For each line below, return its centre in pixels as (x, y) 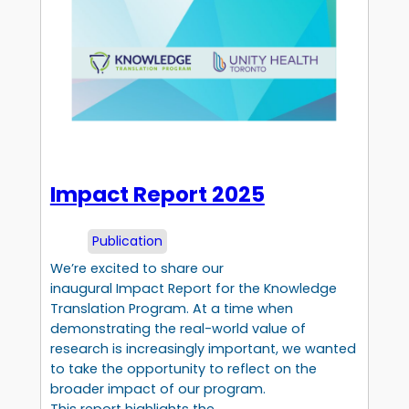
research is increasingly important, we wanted (203, 349)
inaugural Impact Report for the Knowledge (193, 289)
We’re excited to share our (136, 269)
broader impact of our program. (157, 389)
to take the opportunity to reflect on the (183, 369)
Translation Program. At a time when (171, 309)
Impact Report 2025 (157, 194)
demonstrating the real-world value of (178, 329)
